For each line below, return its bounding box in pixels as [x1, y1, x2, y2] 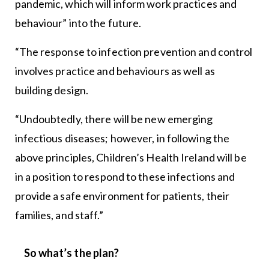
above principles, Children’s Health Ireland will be [14, 150, 247, 164]
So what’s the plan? [23, 246, 119, 259]
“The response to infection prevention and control [14, 44, 253, 58]
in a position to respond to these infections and [14, 169, 235, 183]
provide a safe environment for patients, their [14, 189, 230, 202]
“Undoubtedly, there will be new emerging [14, 112, 213, 125]
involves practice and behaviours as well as [14, 64, 215, 77]
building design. [14, 83, 89, 97]
